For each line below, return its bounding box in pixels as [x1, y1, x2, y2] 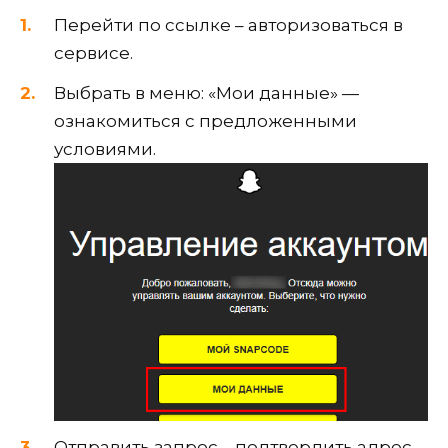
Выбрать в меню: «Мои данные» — [54, 83, 359, 104]
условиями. [54, 139, 156, 160]
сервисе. [54, 43, 133, 64]
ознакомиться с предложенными [54, 111, 357, 132]
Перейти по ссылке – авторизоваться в [54, 15, 403, 36]
